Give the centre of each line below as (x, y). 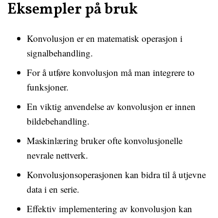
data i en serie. (53, 189)
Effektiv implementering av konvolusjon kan (109, 209)
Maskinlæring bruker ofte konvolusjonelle (105, 140)
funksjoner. (48, 87)
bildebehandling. (58, 121)
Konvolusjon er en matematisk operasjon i (105, 38)
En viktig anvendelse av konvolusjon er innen (111, 106)
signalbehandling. (60, 53)
